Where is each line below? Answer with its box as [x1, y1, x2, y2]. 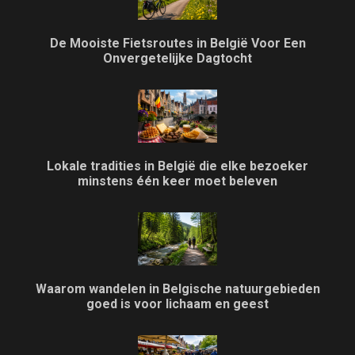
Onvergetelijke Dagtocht [103, 51, 252, 67]
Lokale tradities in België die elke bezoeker [47, 158, 308, 174]
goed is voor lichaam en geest [86, 296, 269, 311]
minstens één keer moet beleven [78, 173, 277, 189]
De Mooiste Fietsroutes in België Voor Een [49, 36, 306, 52]
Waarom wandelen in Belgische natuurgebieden [35, 281, 320, 296]
